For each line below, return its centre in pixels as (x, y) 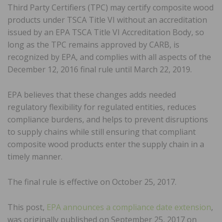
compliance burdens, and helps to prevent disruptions (108, 119)
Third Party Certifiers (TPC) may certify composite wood (111, 7)
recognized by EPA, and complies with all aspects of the (109, 57)
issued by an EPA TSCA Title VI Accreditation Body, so (106, 32)
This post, (27, 207)
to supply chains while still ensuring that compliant (102, 132)
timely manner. (35, 156)
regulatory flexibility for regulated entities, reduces (102, 107)
